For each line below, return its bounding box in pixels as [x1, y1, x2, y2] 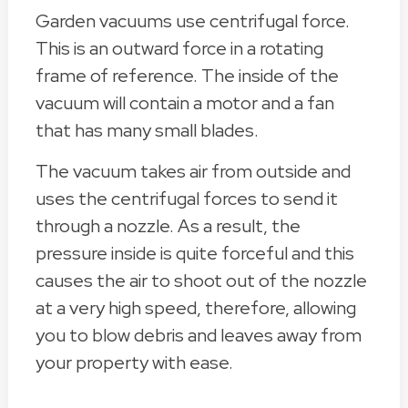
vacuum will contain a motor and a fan [35, 91, 334, 116]
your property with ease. [35, 351, 233, 375]
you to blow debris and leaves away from [35, 323, 362, 348]
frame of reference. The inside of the [35, 64, 339, 88]
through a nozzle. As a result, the [35, 214, 301, 239]
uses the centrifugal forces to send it [35, 187, 338, 211]
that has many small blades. [35, 118, 259, 143]
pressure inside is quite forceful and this [35, 241, 354, 266]
